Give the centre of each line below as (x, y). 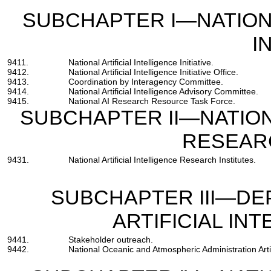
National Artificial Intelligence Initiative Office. (153, 72)
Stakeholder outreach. (110, 240)
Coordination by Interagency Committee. (145, 82)
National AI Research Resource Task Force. (152, 101)
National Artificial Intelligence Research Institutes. (162, 160)
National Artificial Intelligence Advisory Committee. (163, 92)
